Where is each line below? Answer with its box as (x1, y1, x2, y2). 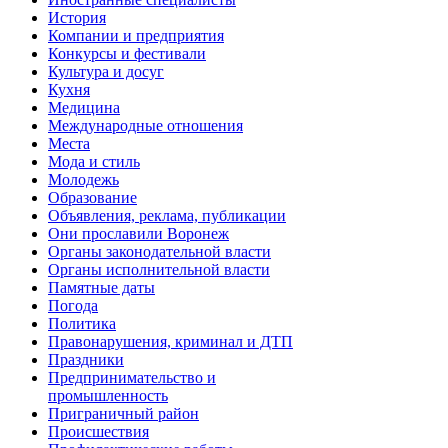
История (48, 8, 106, 26)
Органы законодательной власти (48, 242, 271, 260)
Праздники (48, 350, 124, 368)
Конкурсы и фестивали (48, 44, 206, 62)
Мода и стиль (48, 152, 140, 170)
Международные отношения (48, 116, 243, 134)
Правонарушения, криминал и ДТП (48, 332, 293, 350)
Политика (48, 314, 116, 332)
